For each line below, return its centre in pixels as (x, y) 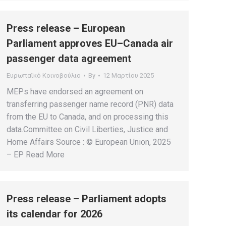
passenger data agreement (69, 59)
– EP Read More (36, 155)
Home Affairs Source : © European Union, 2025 (89, 142)
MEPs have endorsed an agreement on (75, 92)
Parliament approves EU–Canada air (90, 43)
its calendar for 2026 (54, 214)
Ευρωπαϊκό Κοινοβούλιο (44, 75)
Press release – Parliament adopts (87, 199)
